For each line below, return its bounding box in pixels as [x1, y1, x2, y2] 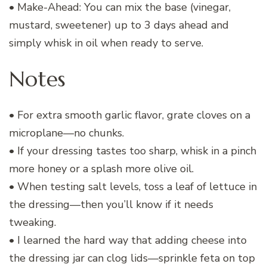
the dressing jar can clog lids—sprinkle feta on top [9, 250, 255, 265]
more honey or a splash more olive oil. [9, 161, 194, 176]
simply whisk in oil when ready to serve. [9, 35, 203, 50]
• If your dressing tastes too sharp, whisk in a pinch [9, 143, 256, 158]
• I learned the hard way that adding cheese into [9, 232, 247, 247]
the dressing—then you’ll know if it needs [9, 197, 213, 212]
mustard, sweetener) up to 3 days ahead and [9, 17, 229, 32]
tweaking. [9, 215, 56, 229]
